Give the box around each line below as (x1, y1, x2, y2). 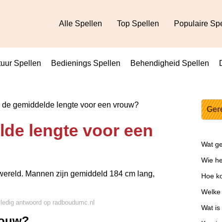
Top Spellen (117, 19, 159, 28)
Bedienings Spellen (51, 59, 120, 67)
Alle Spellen (59, 19, 102, 28)
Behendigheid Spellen (130, 59, 209, 67)
